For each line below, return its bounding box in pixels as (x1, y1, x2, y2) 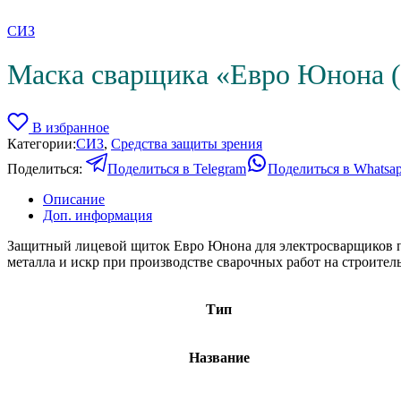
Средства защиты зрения (111, 135, 262, 151)
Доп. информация (43, 207, 152, 223)
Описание (43, 191, 105, 207)
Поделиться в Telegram (107, 160, 246, 176)
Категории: (7, 135, 76, 151)
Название (188, 349, 250, 365)
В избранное (32, 119, 109, 135)
